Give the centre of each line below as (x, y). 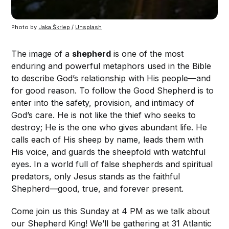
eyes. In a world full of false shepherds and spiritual (112, 164)
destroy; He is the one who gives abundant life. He (109, 127)
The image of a (42, 53)
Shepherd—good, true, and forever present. (98, 188)
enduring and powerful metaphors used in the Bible (111, 66)
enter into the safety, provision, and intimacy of (103, 102)
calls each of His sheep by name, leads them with (108, 139)
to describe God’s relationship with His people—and (111, 78)
